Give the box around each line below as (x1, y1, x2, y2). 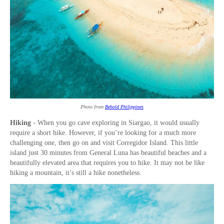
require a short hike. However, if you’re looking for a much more (10, 129, 196, 137)
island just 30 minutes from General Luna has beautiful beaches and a (10, 149, 206, 157)
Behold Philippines (105, 104, 143, 110)
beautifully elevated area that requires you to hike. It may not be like (10, 159, 204, 167)
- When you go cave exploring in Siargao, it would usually (31, 119, 199, 127)
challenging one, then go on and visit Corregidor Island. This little (10, 139, 198, 147)
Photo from (80, 104, 105, 110)
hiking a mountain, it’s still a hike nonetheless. (10, 169, 143, 177)
